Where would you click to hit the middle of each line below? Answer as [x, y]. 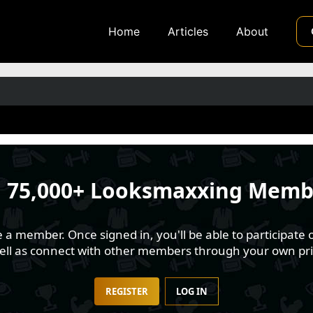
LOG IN [192, 291]
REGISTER [127, 291]
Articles [188, 31]
